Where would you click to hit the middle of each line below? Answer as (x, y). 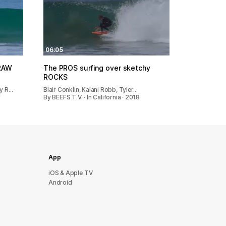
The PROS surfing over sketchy (97, 68)
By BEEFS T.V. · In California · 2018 (92, 97)
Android (60, 182)
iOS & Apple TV (71, 173)
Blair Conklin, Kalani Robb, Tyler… (91, 89)
